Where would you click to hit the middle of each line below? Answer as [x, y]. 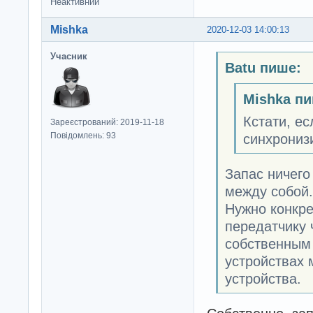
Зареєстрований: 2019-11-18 [107, 123]
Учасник [69, 57]
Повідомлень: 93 [83, 136]
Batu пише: [263, 67]
